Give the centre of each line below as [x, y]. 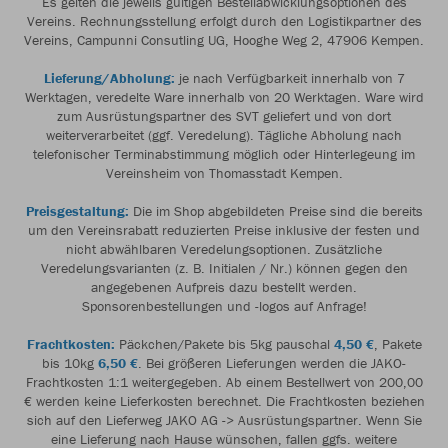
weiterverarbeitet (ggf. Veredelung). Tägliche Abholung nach [224, 135]
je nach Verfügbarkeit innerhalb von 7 [289, 78]
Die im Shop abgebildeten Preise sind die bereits [275, 211]
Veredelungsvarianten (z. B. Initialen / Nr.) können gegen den [224, 268]
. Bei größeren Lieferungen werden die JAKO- [272, 363]
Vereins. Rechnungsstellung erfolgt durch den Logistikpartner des [224, 21]
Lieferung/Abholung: [109, 78]
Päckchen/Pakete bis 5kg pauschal [224, 344]
